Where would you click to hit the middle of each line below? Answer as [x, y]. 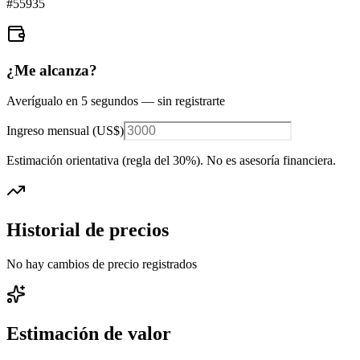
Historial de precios [88, 230]
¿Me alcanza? [52, 70]
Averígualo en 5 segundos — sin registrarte [116, 101]
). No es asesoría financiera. [266, 161]
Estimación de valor [89, 334]
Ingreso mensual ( [51, 131]
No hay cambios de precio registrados [102, 264]
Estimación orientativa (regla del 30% [101, 161]
